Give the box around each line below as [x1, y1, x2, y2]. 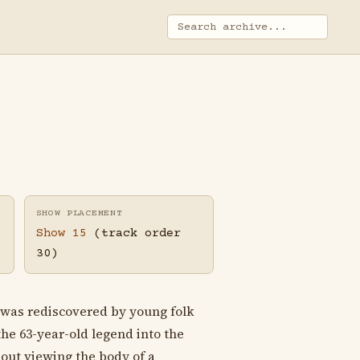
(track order [86, 227, 181, 241]
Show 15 [35, 227, 87, 241]
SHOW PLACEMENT [35, 208, 123, 219]
